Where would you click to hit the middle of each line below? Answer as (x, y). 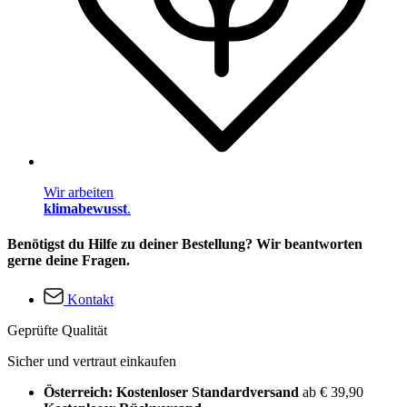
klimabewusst (85, 208)
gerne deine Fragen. (69, 261)
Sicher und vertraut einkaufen (92, 362)
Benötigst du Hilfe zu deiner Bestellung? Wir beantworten (185, 244)
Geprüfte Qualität (57, 331)
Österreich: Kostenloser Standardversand (173, 392)
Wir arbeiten (79, 192)
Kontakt (90, 300)
